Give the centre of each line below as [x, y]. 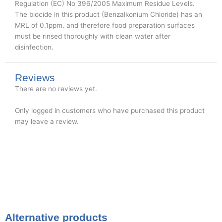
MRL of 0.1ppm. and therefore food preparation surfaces [105, 26]
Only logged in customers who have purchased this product [110, 111]
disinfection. [34, 47]
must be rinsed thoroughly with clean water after [93, 36]
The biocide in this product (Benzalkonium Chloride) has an [109, 15]
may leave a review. [47, 122]
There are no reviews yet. [56, 89]
